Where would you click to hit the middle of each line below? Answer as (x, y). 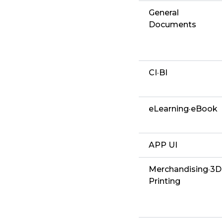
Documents (172, 25)
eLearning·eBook (183, 109)
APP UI (163, 145)
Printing (165, 181)
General (164, 13)
